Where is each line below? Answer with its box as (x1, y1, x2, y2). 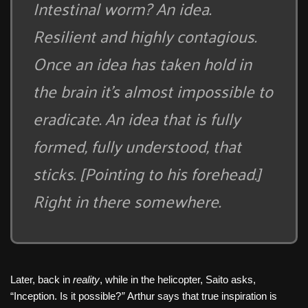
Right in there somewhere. (33, 186, 221, 217)
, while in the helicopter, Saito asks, (100, 274, 256, 286)
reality (73, 274, 100, 286)
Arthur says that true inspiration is (127, 290, 277, 302)
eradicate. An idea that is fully (33, 103, 240, 134)
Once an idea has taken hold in (33, 48, 252, 79)
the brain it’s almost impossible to (33, 76, 273, 107)
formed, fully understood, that (33, 131, 241, 162)
